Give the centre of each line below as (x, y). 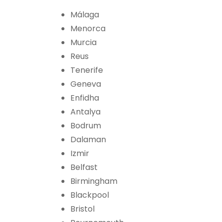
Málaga (85, 15)
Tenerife (87, 70)
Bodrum (86, 126)
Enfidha (85, 98)
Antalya (85, 112)
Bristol (83, 209)
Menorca (88, 29)
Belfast (84, 167)
